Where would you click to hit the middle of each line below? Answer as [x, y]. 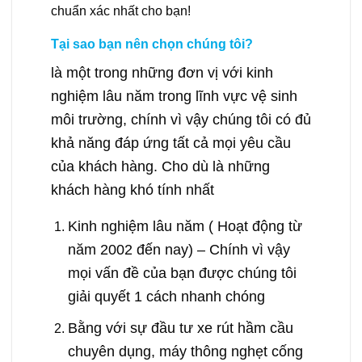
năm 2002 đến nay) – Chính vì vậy [179, 250]
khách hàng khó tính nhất [133, 190]
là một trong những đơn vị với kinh [162, 73]
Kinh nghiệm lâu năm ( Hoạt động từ [185, 226]
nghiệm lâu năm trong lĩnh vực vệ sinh [174, 96]
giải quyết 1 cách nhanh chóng [166, 297]
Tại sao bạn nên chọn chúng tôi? [152, 44]
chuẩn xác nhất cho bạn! [121, 11]
